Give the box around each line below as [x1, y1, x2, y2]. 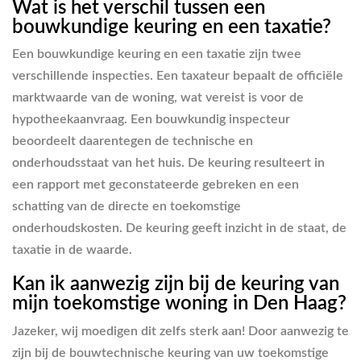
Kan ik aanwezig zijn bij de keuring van [12, 275, 339, 295]
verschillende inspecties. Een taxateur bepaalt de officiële [12, 69, 343, 83]
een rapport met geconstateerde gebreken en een [12, 178, 299, 192]
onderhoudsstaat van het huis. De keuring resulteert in [12, 156, 325, 170]
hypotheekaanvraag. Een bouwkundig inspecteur [12, 113, 290, 127]
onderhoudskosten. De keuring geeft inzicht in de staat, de [12, 222, 346, 235]
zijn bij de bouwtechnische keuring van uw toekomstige [12, 346, 329, 359]
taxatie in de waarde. [12, 243, 132, 257]
